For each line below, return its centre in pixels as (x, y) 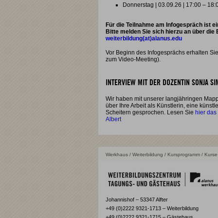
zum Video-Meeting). (133, 59)
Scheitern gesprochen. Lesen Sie (150, 112)
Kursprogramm (184, 154)
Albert (113, 119)
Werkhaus (117, 154)
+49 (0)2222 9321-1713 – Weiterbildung (152, 208)
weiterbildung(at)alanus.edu (144, 38)
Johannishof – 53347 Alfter (137, 200)
